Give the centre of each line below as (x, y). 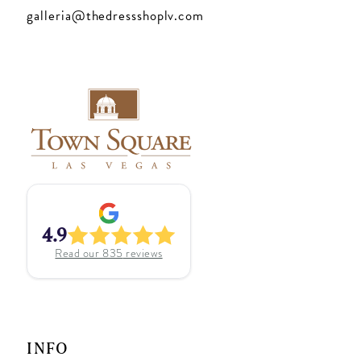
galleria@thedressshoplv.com (115, 16)
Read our (79, 253)
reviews (143, 253)
